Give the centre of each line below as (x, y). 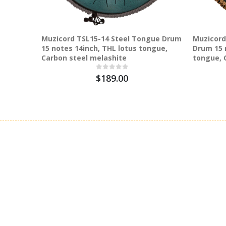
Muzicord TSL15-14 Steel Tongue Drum (111, 38)
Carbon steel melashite (84, 58)
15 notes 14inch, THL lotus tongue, (104, 48)
